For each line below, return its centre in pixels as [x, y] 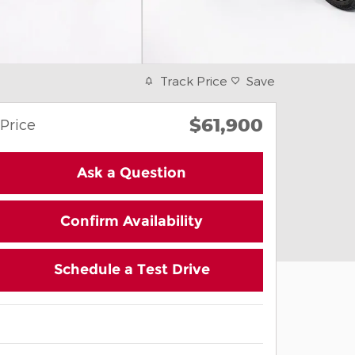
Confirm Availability [132, 221]
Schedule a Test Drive [132, 270]
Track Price [194, 80]
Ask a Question [132, 173]
